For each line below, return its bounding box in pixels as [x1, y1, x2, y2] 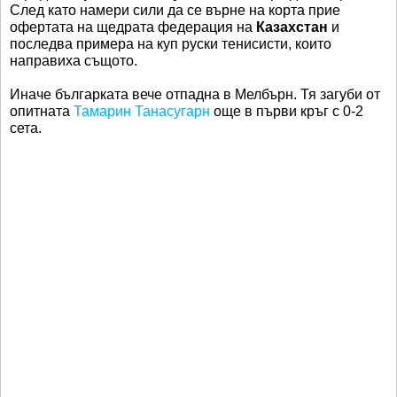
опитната [10, 104, 74, 119]
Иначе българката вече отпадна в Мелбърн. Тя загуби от [10, 87, 380, 102]
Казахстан [256, 19, 328, 35]
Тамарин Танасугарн [74, 104, 210, 119]
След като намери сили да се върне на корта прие [10, 3, 340, 18]
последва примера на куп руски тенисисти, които [10, 36, 331, 51]
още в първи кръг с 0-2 [210, 104, 363, 119]
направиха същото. [10, 53, 137, 68]
